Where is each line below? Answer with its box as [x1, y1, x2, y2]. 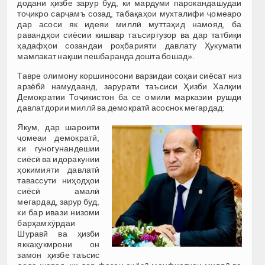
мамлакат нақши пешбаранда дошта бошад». [17, 51, 195, 61]
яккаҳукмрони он [17, 239, 100, 249]
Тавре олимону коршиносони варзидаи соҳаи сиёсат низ [17, 70, 242, 80]
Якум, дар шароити [17, 122, 100, 132]
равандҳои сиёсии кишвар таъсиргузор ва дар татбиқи [17, 30, 242, 40]
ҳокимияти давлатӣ [17, 164, 100, 174]
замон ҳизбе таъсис [17, 250, 100, 260]
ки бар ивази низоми [17, 207, 100, 217]
